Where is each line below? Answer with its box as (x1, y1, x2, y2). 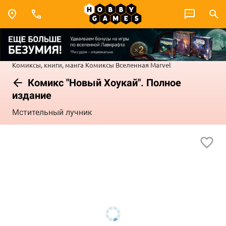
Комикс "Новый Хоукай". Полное (25, 76, 181, 89)
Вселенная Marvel (116, 60, 171, 69)
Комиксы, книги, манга (12, 60, 84, 69)
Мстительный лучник (12, 107, 92, 118)
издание (12, 89, 51, 101)
